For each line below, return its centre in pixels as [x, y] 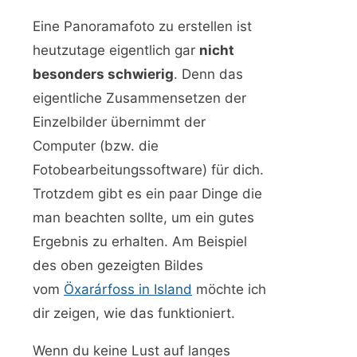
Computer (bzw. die [96, 145]
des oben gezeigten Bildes [118, 265]
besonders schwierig [103, 74]
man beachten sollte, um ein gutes [143, 217]
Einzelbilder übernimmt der [119, 122]
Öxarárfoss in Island [128, 289]
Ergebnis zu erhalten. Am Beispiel [140, 241]
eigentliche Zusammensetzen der [139, 98]
